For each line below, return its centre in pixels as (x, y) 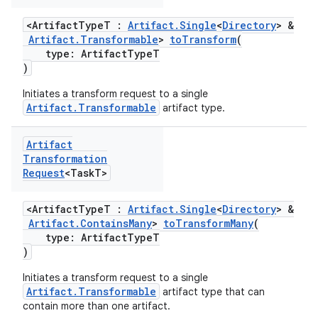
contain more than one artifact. (97, 306)
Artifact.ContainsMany (90, 223)
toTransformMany (208, 223)
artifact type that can (212, 292)
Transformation (65, 159)
